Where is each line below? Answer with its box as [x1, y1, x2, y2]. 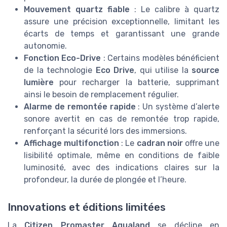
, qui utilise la [134, 65, 192, 75]
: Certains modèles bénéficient [101, 53, 220, 63]
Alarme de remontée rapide [24, 102, 136, 112]
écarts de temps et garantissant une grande [24, 29, 219, 39]
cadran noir [136, 138, 183, 148]
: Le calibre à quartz [130, 5, 219, 15]
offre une [182, 138, 220, 148]
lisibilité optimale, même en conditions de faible [24, 150, 219, 161]
